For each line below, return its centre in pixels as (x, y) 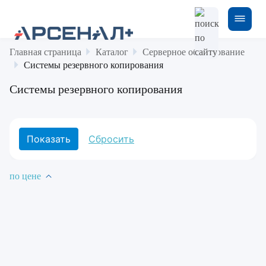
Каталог (112, 52)
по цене (25, 176)
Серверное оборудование (194, 52)
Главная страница (45, 52)
